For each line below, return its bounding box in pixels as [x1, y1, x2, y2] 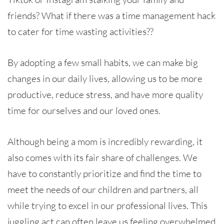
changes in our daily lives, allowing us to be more [7, 72, 202, 84]
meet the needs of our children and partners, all [7, 183, 198, 195]
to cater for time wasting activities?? [7, 25, 153, 37]
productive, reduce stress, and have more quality [7, 88, 203, 100]
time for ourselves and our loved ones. [7, 104, 160, 116]
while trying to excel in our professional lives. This [7, 199, 207, 211]
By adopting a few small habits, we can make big [7, 56, 198, 68]
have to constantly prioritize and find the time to [7, 167, 201, 179]
